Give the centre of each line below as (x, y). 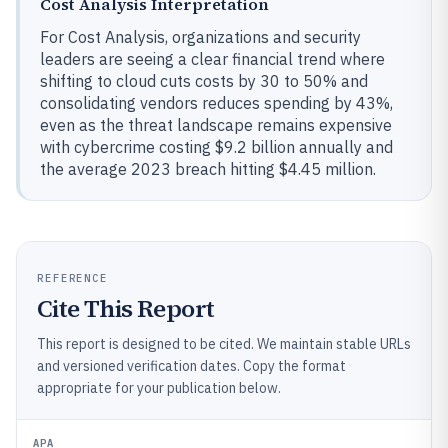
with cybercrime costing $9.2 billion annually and (216, 147)
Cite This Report (126, 308)
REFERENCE (73, 278)
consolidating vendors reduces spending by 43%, (216, 103)
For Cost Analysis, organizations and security (200, 37)
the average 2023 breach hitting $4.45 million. (208, 169)
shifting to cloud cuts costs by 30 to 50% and (204, 81)
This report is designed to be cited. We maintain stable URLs (224, 344)
